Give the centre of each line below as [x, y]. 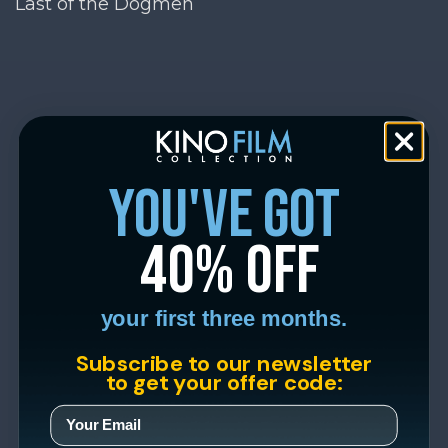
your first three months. [224, 318]
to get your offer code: [224, 381]
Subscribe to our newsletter [224, 362]
